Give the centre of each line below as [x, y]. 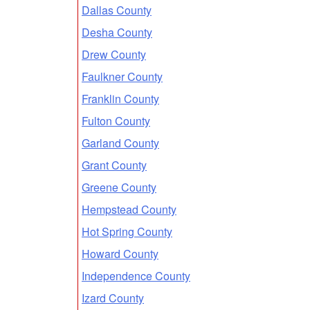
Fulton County [116, 120]
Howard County [120, 253]
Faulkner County [122, 76]
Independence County [136, 275]
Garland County [120, 143]
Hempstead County [129, 209]
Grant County [114, 165]
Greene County [119, 187]
